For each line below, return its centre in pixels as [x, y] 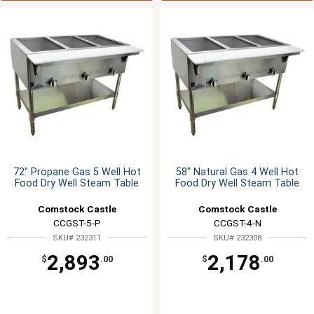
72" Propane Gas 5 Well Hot [77, 172]
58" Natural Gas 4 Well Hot [237, 172]
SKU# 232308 [237, 238]
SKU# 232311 [77, 238]
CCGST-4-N [237, 223]
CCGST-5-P [77, 223]
